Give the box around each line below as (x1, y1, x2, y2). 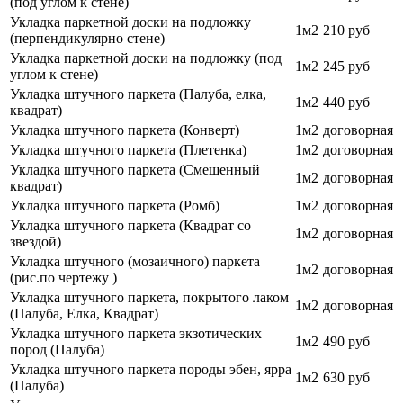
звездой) (10, 233, 61, 249)
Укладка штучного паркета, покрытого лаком (10, 289, 289, 305)
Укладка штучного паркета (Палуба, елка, (10, 85, 266, 102)
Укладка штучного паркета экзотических (10, 325, 262, 341)
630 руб (323, 369, 370, 385)
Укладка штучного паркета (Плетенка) (10, 141, 246, 157)
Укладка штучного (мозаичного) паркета (10, 253, 260, 269)
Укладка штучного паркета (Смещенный (10, 161, 260, 177)
